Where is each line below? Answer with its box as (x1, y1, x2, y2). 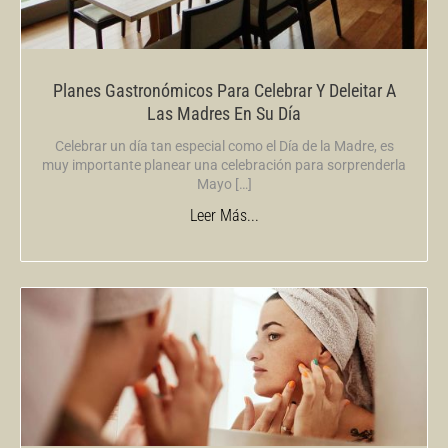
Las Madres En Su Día (147, 102, 301, 124)
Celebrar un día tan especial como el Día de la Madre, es (54, 137, 394, 154)
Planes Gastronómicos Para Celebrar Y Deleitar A (52, 79, 396, 101)
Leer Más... (189, 205, 259, 225)
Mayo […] (196, 175, 252, 192)
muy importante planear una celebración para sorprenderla (42, 156, 406, 173)
